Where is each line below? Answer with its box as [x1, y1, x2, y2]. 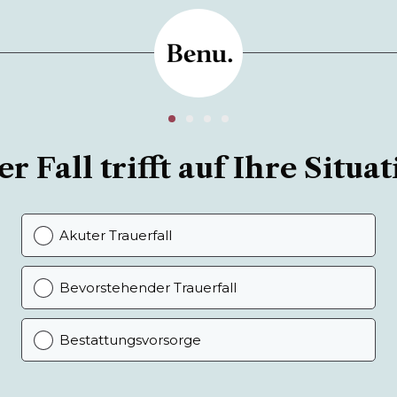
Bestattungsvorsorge [58, 331, 201, 348]
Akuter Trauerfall [58, 226, 172, 244]
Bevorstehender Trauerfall [58, 278, 237, 296]
